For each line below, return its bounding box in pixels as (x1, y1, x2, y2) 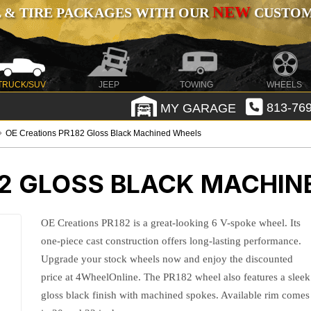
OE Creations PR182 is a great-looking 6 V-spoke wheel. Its (41, 217, 301, 228)
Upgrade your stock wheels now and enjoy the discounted (41, 253, 294, 264)
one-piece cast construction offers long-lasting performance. (41, 235, 302, 246)
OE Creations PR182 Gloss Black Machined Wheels (6, 128, 202, 138)
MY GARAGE (156, 101, 236, 115)
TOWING (180, 80, 214, 90)
